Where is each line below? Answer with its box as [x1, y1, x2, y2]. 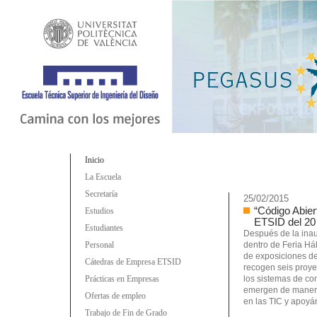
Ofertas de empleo [85, 291, 146, 301]
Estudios [85, 206, 114, 216]
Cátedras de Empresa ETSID [85, 257, 181, 267]
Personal [85, 240, 114, 250]
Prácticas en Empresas [85, 274, 159, 284]
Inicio [85, 155, 104, 165]
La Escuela [85, 172, 121, 182]
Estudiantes [85, 223, 123, 233]
